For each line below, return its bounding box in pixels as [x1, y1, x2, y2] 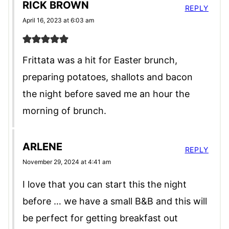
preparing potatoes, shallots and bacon [22, 72, 193, 83]
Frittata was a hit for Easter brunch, [22, 55, 177, 66]
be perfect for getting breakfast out [22, 213, 178, 224]
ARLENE [22, 141, 62, 153]
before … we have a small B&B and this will [22, 196, 207, 207]
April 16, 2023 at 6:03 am [22, 16, 94, 25]
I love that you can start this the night [22, 179, 187, 190]
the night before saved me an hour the [22, 88, 190, 100]
